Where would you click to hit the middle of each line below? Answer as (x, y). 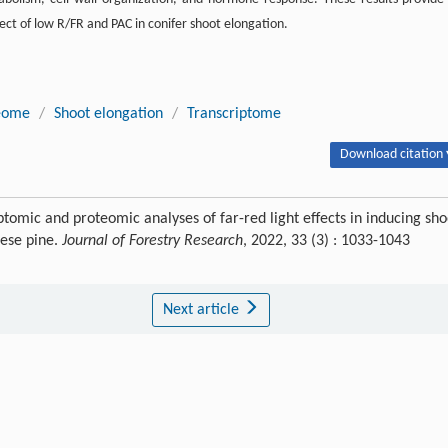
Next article (202, 310)
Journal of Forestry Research (152, 241)
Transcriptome (234, 114)
